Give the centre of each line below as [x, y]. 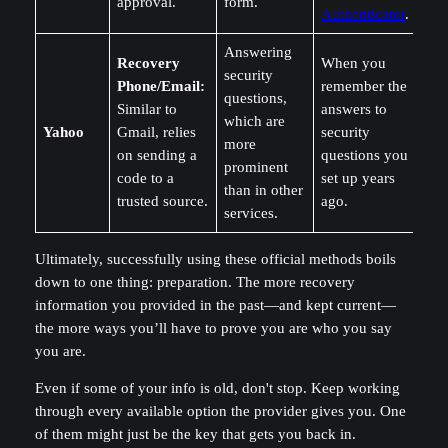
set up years [358, 178]
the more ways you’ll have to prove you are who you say [213, 327]
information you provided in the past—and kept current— [215, 304]
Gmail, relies [157, 132]
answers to [354, 109]
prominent [256, 167]
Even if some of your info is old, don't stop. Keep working [217, 388]
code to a [146, 178]
